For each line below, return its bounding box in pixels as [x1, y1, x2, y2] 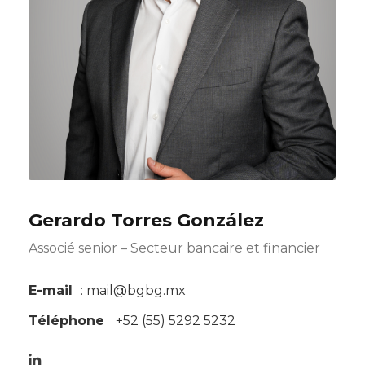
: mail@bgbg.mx [81, 282, 186, 298]
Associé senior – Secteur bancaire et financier [29, 240, 320, 256]
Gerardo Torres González [29, 209, 264, 231]
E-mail [29, 282, 73, 298]
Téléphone [29, 312, 104, 328]
